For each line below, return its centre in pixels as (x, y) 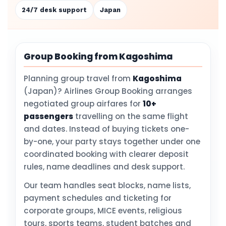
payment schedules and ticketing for (98, 198)
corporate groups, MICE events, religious (103, 211)
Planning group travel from (78, 78)
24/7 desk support (54, 10)
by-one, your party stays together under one (112, 142)
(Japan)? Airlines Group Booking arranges (108, 91)
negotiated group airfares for (83, 104)
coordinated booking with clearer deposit (106, 154)
